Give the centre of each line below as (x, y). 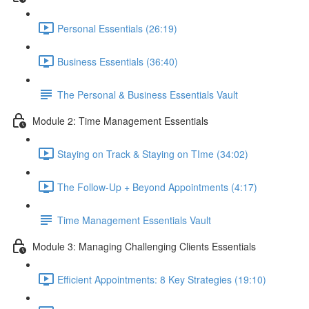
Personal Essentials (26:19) (117, 28)
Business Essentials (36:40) (118, 61)
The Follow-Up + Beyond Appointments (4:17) (157, 187)
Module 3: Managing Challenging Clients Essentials (144, 246)
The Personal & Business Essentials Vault (148, 94)
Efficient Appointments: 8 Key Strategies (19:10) (162, 279)
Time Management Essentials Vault (134, 220)
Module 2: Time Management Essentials (120, 120)
